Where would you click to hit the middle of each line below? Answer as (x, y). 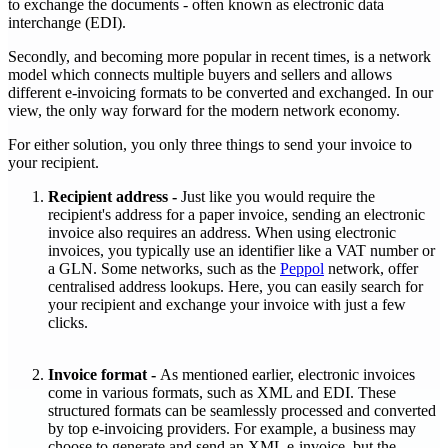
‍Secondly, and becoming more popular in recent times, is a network (219, 56)
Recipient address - (112, 196)
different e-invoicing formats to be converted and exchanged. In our (220, 92)
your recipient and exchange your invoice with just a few (227, 304)
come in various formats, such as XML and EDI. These (222, 392)
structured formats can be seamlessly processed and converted (242, 410)
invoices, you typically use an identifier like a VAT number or (241, 250)
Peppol (302, 268)
